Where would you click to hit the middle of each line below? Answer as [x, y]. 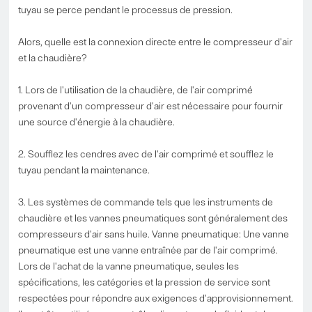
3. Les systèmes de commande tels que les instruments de [146, 202]
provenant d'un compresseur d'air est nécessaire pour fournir [151, 106]
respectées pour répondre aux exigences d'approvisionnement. [156, 298]
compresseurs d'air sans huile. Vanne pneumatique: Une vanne [154, 234]
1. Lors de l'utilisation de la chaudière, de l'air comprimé [136, 89]
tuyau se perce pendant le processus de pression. [126, 9]
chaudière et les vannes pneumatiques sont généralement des [153, 218]
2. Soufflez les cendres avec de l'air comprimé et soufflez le [146, 154]
